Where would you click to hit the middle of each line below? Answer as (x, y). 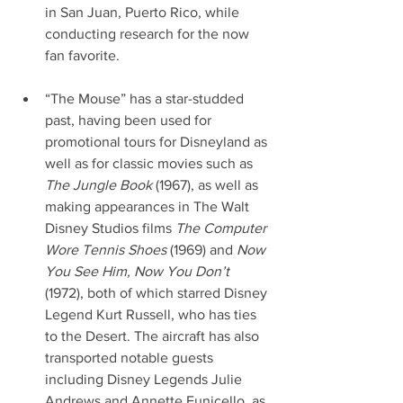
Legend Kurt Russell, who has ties (152, 315)
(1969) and (201, 250)
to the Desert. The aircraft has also (154, 336)
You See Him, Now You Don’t (137, 272)
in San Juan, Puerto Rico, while (144, 13)
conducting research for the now (149, 34)
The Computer (223, 228)
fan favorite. (82, 56)
